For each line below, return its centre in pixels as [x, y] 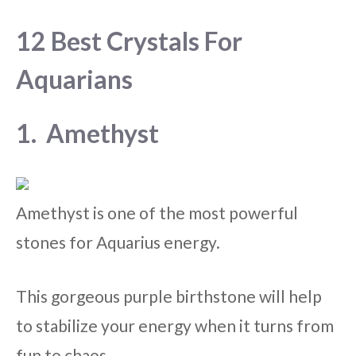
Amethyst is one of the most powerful [157, 212]
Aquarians [74, 79]
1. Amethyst [87, 133]
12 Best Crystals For [129, 41]
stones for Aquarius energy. [118, 242]
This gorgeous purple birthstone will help [169, 296]
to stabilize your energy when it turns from [175, 326]
